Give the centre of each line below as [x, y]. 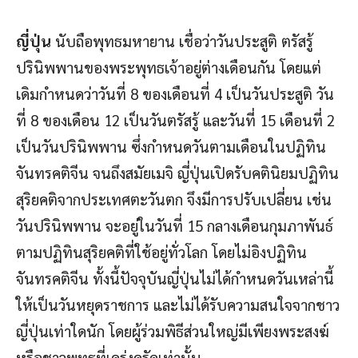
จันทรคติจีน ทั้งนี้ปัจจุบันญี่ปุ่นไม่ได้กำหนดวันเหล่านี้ [175, 278]
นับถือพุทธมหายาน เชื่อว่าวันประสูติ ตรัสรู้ [182, 40]
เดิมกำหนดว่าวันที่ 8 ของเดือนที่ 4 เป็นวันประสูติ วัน [175, 93]
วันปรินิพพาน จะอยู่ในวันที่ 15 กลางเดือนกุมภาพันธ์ [175, 225]
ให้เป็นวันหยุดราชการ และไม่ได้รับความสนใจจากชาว [178, 304]
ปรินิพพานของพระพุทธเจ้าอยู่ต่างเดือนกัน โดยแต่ [169, 67]
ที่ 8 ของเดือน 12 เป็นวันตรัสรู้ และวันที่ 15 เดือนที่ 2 [175, 119]
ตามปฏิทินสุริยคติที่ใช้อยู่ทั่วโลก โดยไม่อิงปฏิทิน [161, 251]
